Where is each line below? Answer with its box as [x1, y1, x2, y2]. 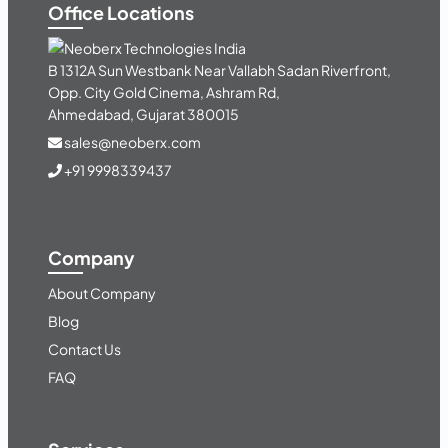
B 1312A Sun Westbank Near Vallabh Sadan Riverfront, [48, 61, 391, 80]
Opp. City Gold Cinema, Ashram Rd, [48, 83, 280, 102]
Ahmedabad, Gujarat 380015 [48, 105, 239, 124]
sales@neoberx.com [62, 133, 201, 152]
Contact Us [48, 339, 121, 358]
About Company [48, 283, 156, 302]
